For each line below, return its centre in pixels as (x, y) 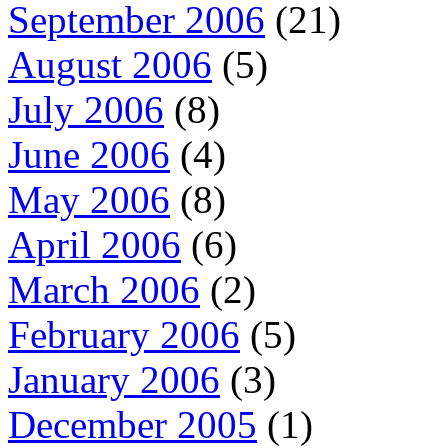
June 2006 (89, 155)
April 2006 (94, 245)
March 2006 (104, 290)
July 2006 (86, 110)
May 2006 (89, 200)
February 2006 (124, 335)
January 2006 (114, 380)
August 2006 (110, 65)
